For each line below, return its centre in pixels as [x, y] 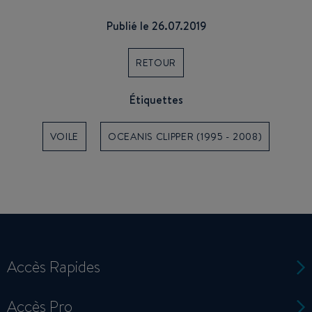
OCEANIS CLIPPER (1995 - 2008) [185, 136]
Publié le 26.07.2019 [156, 25]
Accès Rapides [54, 267]
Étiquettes [156, 99]
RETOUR [156, 62]
